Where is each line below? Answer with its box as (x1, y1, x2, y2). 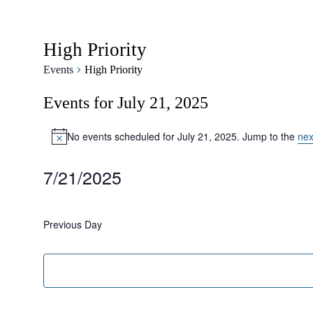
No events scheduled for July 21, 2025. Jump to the (66, 129, 298, 143)
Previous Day (43, 217, 102, 232)
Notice (50, 134, 79, 149)
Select (42, 189, 69, 202)
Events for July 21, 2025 (43, 94, 208, 112)
